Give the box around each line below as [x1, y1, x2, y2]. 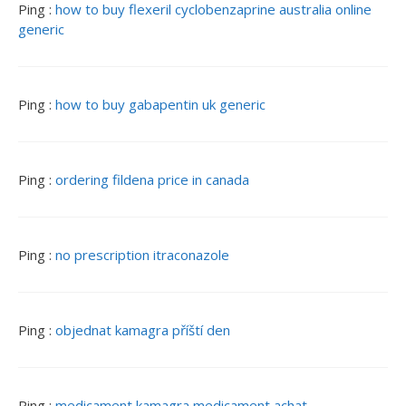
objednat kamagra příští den [55, 321, 230, 340]
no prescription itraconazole [55, 246, 229, 265]
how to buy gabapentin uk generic [55, 95, 266, 114]
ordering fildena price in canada [55, 170, 249, 189]
